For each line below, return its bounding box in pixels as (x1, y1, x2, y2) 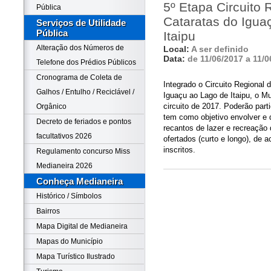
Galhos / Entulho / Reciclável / (36, 88, 134, 96)
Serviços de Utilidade (36, 18, 126, 28)
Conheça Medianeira (36, 176, 123, 186)
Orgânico (36, 102, 67, 111)
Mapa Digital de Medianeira (36, 222, 128, 230)
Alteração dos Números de (36, 44, 124, 52)
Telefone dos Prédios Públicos (36, 58, 136, 67)
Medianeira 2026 (36, 162, 93, 170)
